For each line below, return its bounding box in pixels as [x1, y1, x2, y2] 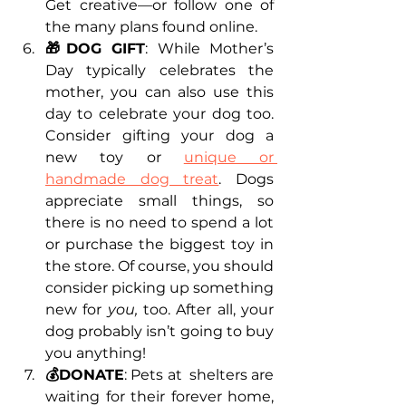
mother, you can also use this [45, 83, 274, 101]
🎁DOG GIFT [45, 40, 145, 58]
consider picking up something [45, 279, 274, 297]
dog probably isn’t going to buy [45, 323, 274, 341]
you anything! [45, 344, 146, 362]
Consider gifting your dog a [45, 127, 274, 145]
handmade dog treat [45, 170, 219, 188]
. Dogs [218, 170, 275, 188]
